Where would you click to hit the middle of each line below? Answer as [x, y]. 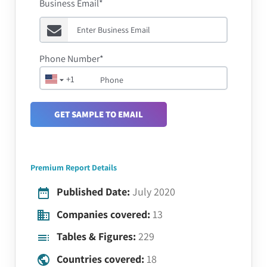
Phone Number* [72, 59]
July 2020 [154, 192]
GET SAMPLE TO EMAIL [99, 114]
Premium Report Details [74, 167]
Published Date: [93, 192]
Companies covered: [103, 214]
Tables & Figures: [96, 236]
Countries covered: [100, 259]
